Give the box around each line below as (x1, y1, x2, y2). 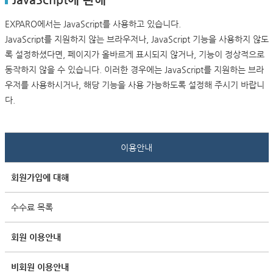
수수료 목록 (10, 202, 53, 212)
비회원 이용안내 (10, 262, 69, 272)
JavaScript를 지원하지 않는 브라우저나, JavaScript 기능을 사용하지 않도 (4, 34, 269, 44)
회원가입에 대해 (10, 172, 69, 182)
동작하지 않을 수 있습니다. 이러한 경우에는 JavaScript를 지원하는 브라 (4, 65, 264, 74)
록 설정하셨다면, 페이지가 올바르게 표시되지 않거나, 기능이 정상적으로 (4, 49, 264, 59)
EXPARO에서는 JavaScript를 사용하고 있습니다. (4, 19, 181, 29)
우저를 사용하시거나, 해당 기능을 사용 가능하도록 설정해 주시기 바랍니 (4, 80, 264, 90)
